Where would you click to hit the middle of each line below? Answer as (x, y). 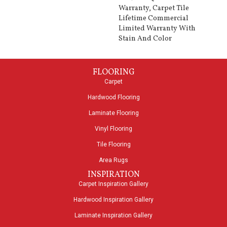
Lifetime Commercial (154, 19)
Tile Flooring (113, 145)
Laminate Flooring (113, 113)
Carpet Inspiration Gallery (113, 184)
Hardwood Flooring (113, 98)
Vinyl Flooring (113, 129)
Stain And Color (145, 39)
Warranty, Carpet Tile (154, 9)
